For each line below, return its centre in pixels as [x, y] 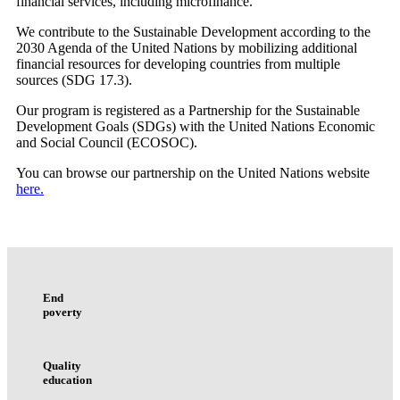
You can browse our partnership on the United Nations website [193, 173]
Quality [62, 365]
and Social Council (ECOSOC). [107, 143]
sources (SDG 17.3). [74, 80]
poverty [62, 312]
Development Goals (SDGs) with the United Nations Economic [196, 127]
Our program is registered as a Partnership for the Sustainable [188, 111]
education [67, 379]
